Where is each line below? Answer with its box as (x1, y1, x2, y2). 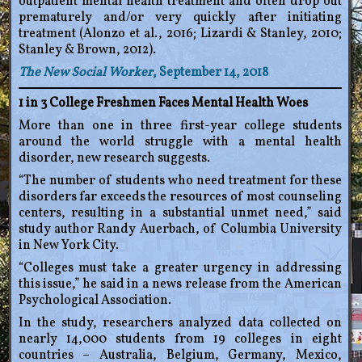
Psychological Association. (18, 292, 171, 310)
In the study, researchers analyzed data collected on (18, 314, 342, 333)
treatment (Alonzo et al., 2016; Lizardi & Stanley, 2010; (18, 25, 342, 44)
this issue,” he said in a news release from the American (18, 276, 342, 294)
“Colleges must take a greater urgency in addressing (18, 259, 342, 278)
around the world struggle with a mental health (18, 133, 342, 152)
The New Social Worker (18, 64, 153, 82)
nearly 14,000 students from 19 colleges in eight (18, 330, 342, 349)
